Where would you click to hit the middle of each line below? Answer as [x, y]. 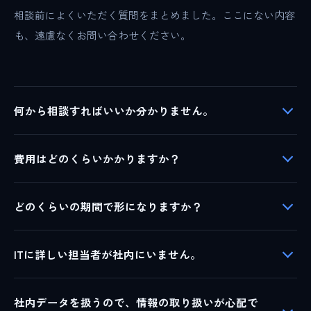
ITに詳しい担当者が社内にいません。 [108, 254]
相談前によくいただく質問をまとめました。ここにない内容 [154, 15]
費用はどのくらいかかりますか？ [97, 158]
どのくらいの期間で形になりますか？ [108, 206]
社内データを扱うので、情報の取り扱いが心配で [136, 302]
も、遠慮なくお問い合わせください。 [102, 35]
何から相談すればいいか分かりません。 [114, 110]
